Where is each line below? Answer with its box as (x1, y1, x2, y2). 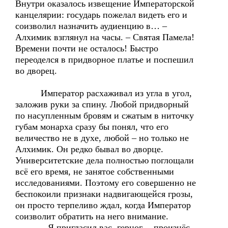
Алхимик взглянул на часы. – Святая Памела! (15, 32, 194, 42)
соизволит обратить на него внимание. (15, 211, 168, 221)
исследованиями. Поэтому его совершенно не (15, 178, 196, 188)
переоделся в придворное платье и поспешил (15, 54, 193, 65)
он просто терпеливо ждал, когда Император (15, 200, 191, 210)
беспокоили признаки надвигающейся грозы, (15, 189, 193, 199)
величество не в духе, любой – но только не (15, 133, 189, 143)
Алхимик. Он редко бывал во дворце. (15, 144, 163, 154)
